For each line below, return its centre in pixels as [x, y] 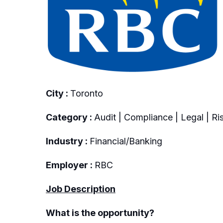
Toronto [87, 93]
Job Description [81, 189]
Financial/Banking [126, 141]
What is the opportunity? [100, 213]
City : [58, 93]
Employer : [70, 165]
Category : [70, 117]
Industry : [68, 141]
